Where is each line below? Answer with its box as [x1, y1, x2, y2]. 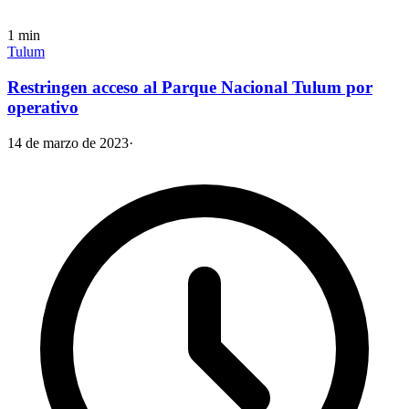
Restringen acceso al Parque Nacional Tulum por [7, 78, 372, 98]
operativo [7, 98, 79, 118]
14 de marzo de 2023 [7, 134, 129, 151]
